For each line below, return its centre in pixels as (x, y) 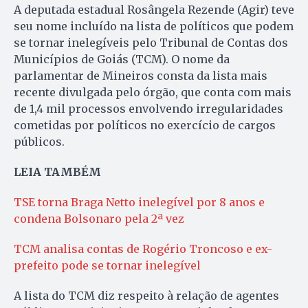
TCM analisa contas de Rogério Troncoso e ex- (143, 249)
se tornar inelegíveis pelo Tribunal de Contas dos (151, 42)
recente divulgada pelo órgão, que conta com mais (153, 92)
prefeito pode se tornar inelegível (107, 265)
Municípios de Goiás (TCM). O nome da (122, 59)
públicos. (39, 141)
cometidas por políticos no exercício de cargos (145, 125)
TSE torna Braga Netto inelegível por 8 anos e (139, 202)
